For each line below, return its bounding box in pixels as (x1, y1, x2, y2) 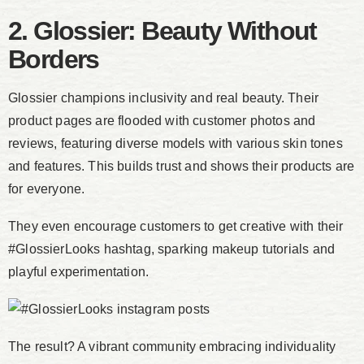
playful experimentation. (8, 265, 149, 279)
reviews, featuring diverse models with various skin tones (8, 136, 343, 151)
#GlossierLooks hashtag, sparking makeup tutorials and (8, 242, 336, 257)
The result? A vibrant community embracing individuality (8, 340, 336, 354)
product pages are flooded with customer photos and (8, 114, 316, 128)
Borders (8, 45, 99, 75)
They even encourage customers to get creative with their (8, 219, 344, 234)
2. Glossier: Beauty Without (8, 16, 317, 46)
